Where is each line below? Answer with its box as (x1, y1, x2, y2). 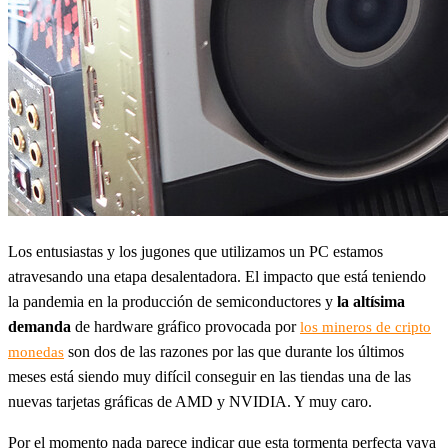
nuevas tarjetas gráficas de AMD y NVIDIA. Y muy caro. (8, 392, 372, 410)
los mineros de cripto (300, 318, 431, 335)
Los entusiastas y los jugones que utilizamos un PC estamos (8, 242, 383, 260)
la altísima (337, 292, 405, 310)
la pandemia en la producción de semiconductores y (8, 292, 337, 310)
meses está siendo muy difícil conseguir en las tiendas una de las (8, 367, 411, 385)
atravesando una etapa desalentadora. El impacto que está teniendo (8, 267, 426, 285)
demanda (8, 317, 71, 335)
